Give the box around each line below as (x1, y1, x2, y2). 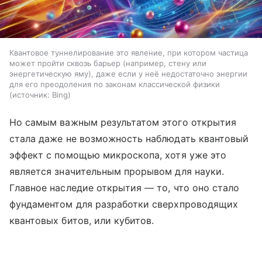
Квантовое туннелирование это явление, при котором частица (9, 47, 248, 57)
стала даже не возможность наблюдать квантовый (9, 132, 249, 144)
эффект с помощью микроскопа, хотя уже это (9, 149, 226, 161)
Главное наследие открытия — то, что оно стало (9, 181, 240, 194)
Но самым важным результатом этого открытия (9, 116, 237, 128)
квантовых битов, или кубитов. (9, 214, 154, 226)
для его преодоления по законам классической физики (9, 79, 220, 89)
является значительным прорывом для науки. (9, 165, 224, 177)
